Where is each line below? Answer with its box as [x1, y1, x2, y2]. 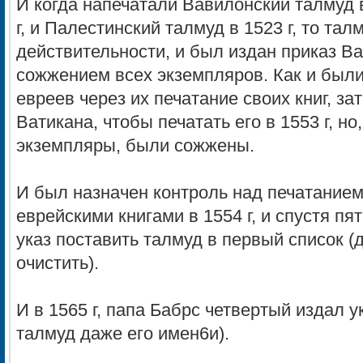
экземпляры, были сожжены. [16, 136, 254, 156]
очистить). [16, 254, 99, 273]
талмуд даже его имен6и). [16, 324, 229, 344]
